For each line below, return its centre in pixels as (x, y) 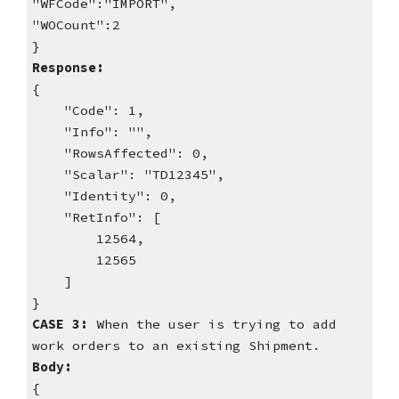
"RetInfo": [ (96, 218)
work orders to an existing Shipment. (176, 346)
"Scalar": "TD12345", (128, 175)
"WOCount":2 (76, 25)
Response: (68, 68)
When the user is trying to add (212, 325)
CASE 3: (60, 325)
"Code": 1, (88, 111)
